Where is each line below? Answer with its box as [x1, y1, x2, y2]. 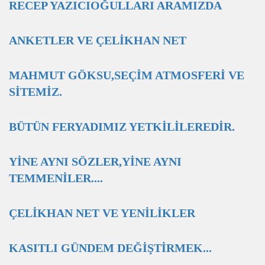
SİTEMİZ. [9, 85, 62, 98]
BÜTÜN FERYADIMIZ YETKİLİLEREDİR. [9, 120, 235, 133]
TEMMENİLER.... [9, 172, 103, 185]
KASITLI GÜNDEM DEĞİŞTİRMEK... [9, 241, 212, 254]
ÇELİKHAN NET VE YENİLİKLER [9, 206, 195, 219]
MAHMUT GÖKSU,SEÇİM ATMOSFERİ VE [9, 69, 244, 82]
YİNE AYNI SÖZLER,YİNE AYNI [9, 155, 182, 168]
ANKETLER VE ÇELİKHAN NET [9, 34, 186, 47]
